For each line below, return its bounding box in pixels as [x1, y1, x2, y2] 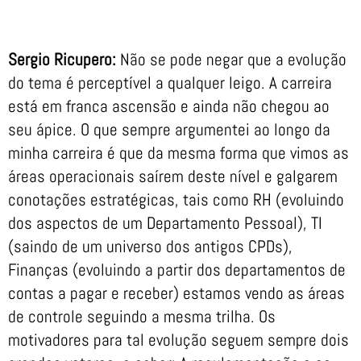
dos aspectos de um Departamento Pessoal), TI [8, 212, 322, 234]
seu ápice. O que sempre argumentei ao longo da [8, 118, 330, 141]
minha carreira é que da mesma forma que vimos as [8, 142, 349, 164]
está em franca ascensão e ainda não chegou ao [8, 95, 330, 118]
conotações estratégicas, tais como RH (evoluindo [8, 189, 344, 211]
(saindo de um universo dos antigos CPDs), [8, 235, 293, 258]
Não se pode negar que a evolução [116, 48, 346, 71]
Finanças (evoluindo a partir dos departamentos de [8, 259, 346, 281]
